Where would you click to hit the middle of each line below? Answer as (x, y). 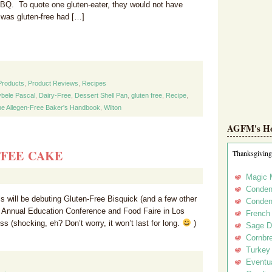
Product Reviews (53, 83)
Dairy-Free (55, 95)
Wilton (113, 107)
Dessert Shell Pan (101, 95)
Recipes (94, 83)
